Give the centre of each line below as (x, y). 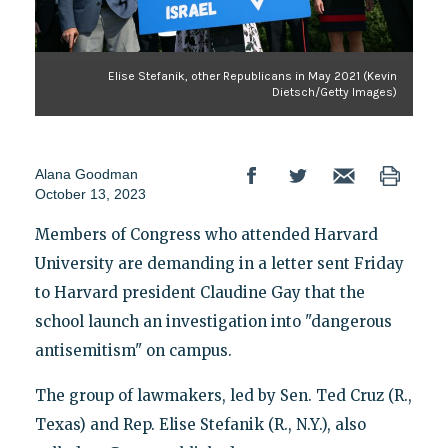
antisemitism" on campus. (133, 350)
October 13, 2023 (90, 193)
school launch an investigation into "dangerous (213, 321)
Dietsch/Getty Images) (335, 91)
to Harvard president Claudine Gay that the (199, 292)
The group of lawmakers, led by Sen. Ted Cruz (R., (223, 395)
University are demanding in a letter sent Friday (219, 263)
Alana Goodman (86, 173)
